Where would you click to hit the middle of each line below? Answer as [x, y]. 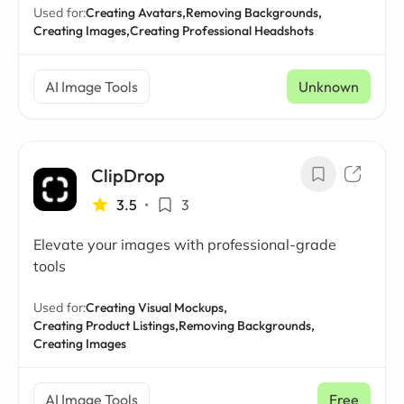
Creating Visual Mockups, [156, 308]
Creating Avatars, [136, 13]
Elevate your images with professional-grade [185, 244]
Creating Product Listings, [106, 326]
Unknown [329, 87]
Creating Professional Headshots [222, 31]
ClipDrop [128, 175]
